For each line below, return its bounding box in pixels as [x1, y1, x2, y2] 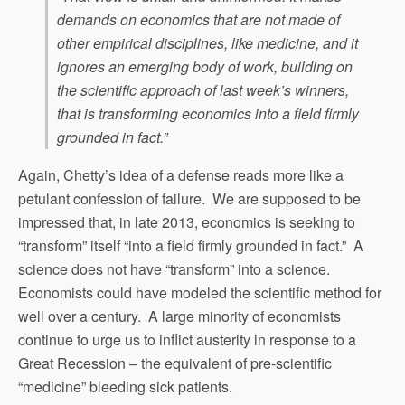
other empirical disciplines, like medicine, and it [57, 33, 358, 54]
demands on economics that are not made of [57, 9, 340, 31]
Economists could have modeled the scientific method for [18, 282, 381, 304]
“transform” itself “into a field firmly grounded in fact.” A [18, 235, 363, 257]
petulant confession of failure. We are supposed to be [18, 188, 361, 210]
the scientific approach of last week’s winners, [57, 80, 349, 101]
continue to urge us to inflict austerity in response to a [18, 329, 356, 351]
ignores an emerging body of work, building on [57, 56, 353, 78]
